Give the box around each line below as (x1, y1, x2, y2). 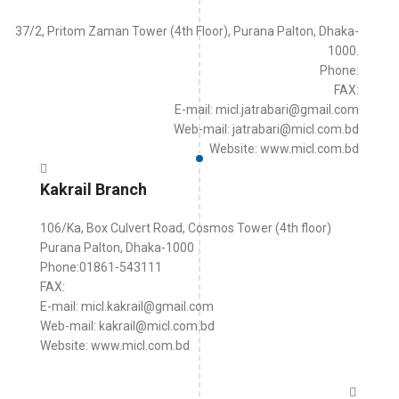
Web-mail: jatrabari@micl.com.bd (174, 122, 359, 136)
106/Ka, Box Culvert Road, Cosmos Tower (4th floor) (40, 221, 331, 235)
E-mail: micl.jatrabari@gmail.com (175, 102, 359, 117)
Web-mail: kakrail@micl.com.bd (40, 319, 215, 333)
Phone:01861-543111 (40, 260, 162, 274)
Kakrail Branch (40, 180, 147, 199)
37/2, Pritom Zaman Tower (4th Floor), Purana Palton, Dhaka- (15, 24, 359, 38)
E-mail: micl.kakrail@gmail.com (40, 299, 214, 313)
